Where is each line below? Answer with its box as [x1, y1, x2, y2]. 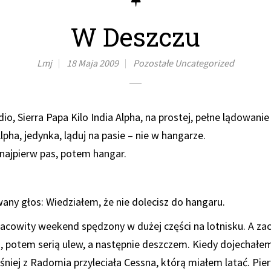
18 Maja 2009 [67, 57, 119, 70]
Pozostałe [133, 57, 173, 70]
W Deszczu [71, 20, 200, 54]
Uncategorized [175, 57, 234, 70]
